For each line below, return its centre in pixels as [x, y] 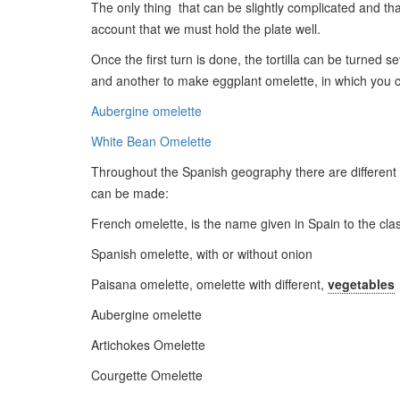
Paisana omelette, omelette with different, [209, 284]
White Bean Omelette [151, 141]
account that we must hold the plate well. [206, 29]
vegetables [361, 284]
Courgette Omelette [147, 375]
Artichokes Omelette [148, 345]
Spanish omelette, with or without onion [202, 254]
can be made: [130, 193]
